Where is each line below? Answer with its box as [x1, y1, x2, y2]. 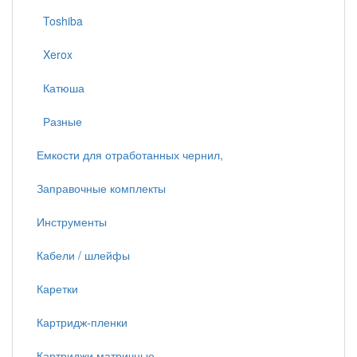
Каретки [37, 280, 78, 296]
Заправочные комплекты [37, 180, 166, 196]
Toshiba [37, 13, 83, 29]
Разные [37, 113, 82, 129]
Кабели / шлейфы [37, 247, 130, 263]
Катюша [37, 80, 84, 96]
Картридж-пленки [37, 314, 127, 330]
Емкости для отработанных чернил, [37, 147, 223, 163]
